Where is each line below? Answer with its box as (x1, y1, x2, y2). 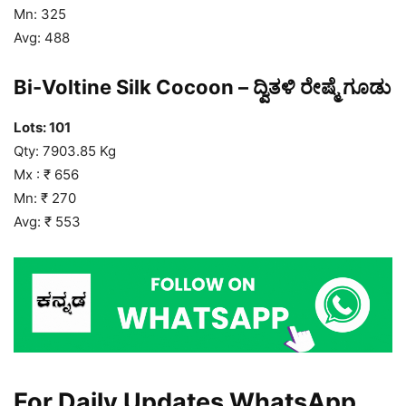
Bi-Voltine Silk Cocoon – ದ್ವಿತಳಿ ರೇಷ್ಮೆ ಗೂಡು (14, 75, 391, 100)
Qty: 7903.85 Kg (14, 142, 116, 160)
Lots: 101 (14, 119, 71, 137)
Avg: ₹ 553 (14, 213, 81, 231)
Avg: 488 (14, 29, 70, 47)
